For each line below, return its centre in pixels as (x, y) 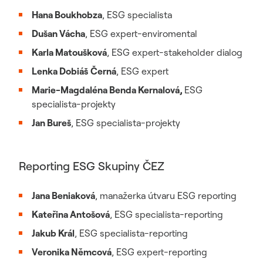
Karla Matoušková (69, 53)
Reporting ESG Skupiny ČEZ (92, 166)
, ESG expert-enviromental (141, 34)
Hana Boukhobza (67, 15)
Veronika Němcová (72, 252)
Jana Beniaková (63, 196)
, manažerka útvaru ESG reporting (166, 196)
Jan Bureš (51, 123)
